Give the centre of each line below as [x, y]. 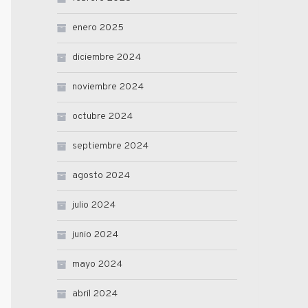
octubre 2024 [102, 117]
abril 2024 [95, 294]
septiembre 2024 [110, 146]
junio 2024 [95, 235]
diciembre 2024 [107, 58]
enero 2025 [98, 28]
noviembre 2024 [108, 87]
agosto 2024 [101, 176]
